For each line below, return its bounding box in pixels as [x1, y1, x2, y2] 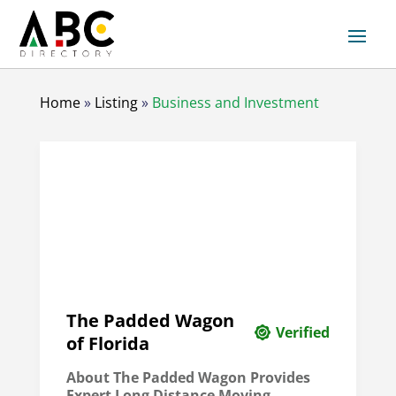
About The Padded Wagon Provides [65, 368, 310, 388]
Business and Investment [151, 93, 319, 113]
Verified [276, 323, 331, 343]
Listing [94, 93, 138, 113]
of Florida [65, 331, 149, 356]
